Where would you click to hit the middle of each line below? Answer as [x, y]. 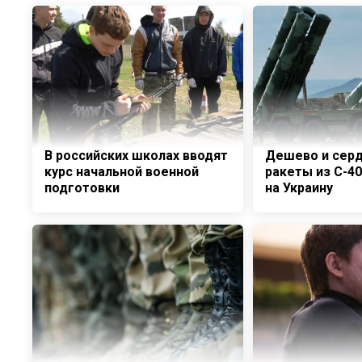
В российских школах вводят [136, 156]
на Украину [299, 188]
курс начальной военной [122, 172]
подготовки [82, 188]
